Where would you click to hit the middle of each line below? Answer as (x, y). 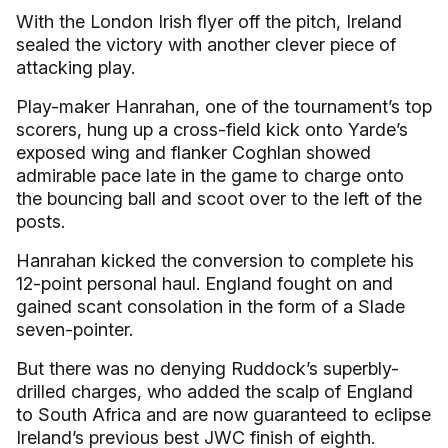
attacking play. (75, 67)
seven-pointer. (74, 329)
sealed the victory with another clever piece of (206, 44)
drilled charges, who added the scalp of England (214, 391)
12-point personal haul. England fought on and (204, 283)
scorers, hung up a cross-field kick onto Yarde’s (212, 129)
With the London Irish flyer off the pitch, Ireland (209, 21)
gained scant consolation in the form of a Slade (210, 306)
